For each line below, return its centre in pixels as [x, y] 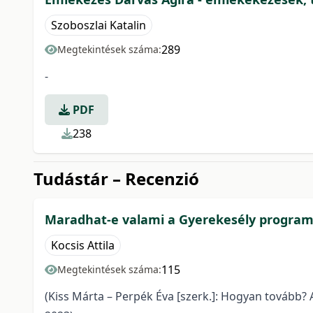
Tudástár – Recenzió [116, 179]
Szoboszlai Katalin [99, 25]
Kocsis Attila [83, 245]
